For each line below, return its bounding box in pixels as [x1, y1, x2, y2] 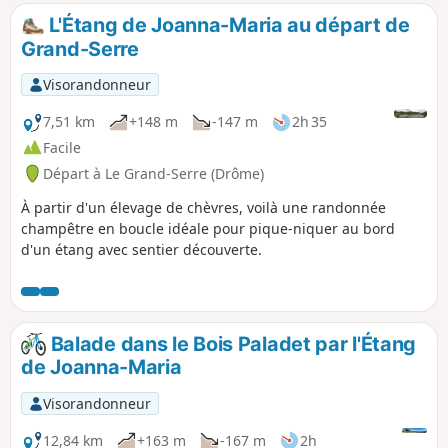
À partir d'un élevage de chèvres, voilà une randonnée [21, 197, 386, 217]
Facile [43, 137, 81, 157]
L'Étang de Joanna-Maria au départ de [44, 12, 410, 37]
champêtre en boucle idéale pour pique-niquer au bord [21, 218, 395, 238]
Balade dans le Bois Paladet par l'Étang [45, 331, 417, 356]
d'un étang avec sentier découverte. [21, 239, 262, 259]
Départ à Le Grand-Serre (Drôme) [43, 163, 264, 183]
